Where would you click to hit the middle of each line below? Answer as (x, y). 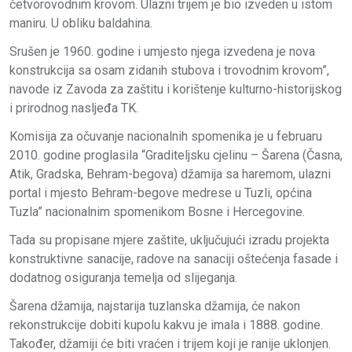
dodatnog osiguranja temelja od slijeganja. (123, 277)
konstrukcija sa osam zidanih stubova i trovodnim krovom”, (169, 70)
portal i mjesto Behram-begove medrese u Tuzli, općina (161, 192)
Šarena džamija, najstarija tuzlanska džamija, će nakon (155, 306)
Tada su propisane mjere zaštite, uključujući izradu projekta (169, 240)
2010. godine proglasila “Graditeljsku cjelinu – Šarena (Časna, (176, 155)
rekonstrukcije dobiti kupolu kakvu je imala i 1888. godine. (166, 324)
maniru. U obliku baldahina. (81, 23)
